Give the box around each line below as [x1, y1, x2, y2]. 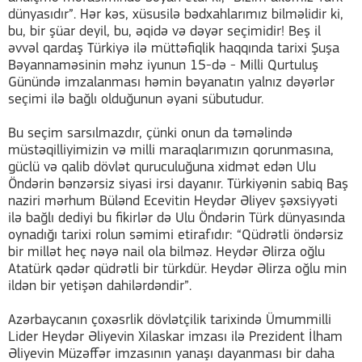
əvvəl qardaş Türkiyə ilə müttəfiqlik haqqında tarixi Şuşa [8, 41, 339, 57]
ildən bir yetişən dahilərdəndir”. [8, 279, 192, 295]
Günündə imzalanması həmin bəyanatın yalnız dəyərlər [8, 75, 335, 91]
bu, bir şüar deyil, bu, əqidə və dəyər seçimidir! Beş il [8, 24, 321, 40]
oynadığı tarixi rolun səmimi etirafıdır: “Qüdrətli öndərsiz [8, 228, 343, 244]
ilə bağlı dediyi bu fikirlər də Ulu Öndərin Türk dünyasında [8, 211, 345, 227]
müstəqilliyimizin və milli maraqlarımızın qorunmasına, [8, 143, 334, 159]
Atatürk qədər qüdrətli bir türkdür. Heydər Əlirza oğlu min [8, 262, 347, 278]
